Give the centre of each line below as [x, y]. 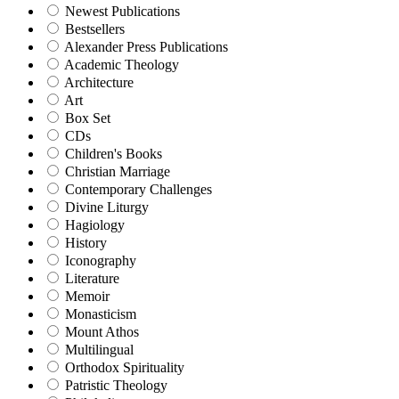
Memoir [87, 297]
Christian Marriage [118, 172]
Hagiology [95, 225]
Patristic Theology [116, 386]
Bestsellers [95, 29]
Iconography [101, 261]
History [86, 243]
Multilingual [99, 350]
